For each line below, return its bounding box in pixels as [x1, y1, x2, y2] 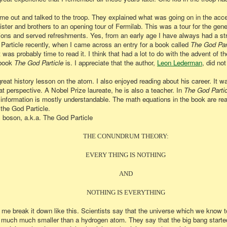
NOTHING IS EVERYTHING [86, 188, 165, 196]
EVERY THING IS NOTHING [86, 151, 166, 159]
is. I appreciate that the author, [63, 58, 157, 67]
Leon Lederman [157, 58, 202, 67]
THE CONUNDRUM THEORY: [83, 132, 169, 140]
